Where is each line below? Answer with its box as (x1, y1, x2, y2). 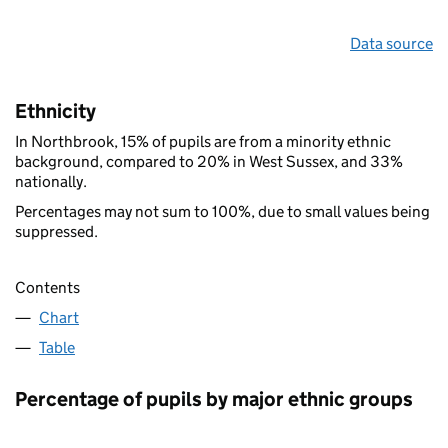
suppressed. (15, 221, 98, 241)
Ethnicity (15, 98, 96, 123)
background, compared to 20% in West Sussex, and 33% (15, 151, 403, 171)
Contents (15, 277, 80, 297)
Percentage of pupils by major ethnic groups (15, 386, 413, 411)
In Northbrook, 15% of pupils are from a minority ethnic (15, 131, 391, 151)
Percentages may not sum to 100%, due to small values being (15, 201, 430, 221)
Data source (350, 33, 433, 53)
